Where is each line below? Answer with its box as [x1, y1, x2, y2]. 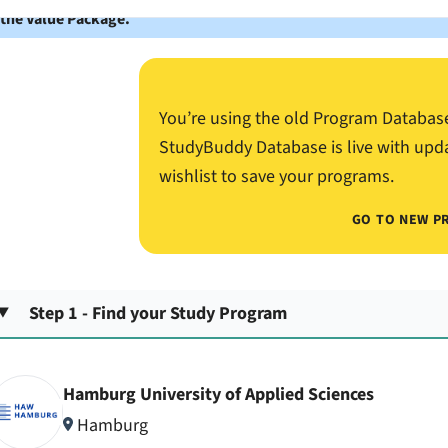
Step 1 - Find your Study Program [29, 300, 288, 326]
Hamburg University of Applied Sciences [62, 382, 374, 408]
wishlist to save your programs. [158, 164, 394, 189]
